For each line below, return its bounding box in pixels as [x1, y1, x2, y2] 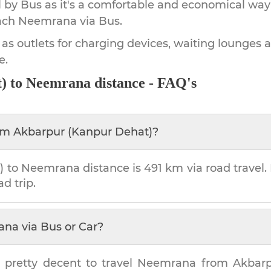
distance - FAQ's [91, 74, 197, 91]
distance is [79, 161, 145, 175]
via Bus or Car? [19, 220, 103, 233]
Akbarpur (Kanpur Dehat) [13, 125, 152, 139]
